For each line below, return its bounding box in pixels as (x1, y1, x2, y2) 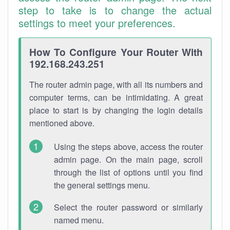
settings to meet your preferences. (18, 15, 176, 30)
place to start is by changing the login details (29, 104, 203, 116)
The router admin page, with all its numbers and (29, 79, 203, 90)
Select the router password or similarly (54, 201, 203, 213)
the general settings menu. (54, 179, 150, 191)
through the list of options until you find (54, 166, 203, 178)
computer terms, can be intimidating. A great (29, 91, 203, 103)
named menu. (54, 214, 104, 226)
